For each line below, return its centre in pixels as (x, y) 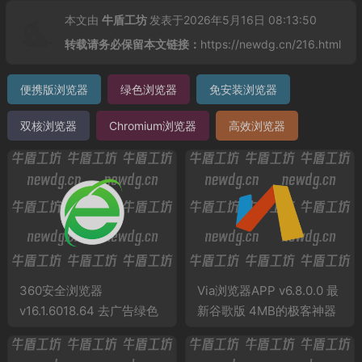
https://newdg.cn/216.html (270, 44)
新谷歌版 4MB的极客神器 (266, 311)
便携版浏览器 (54, 89)
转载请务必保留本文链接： (132, 44)
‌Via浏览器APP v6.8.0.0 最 (267, 291)
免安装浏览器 (243, 89)
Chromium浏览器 (152, 125)
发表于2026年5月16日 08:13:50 (233, 19)
